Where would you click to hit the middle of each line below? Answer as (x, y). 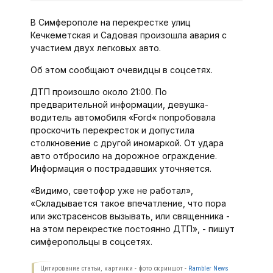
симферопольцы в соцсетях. (91, 242)
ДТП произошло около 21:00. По (98, 92)
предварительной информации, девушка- (119, 105)
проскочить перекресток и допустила (112, 130)
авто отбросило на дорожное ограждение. (123, 156)
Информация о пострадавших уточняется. (121, 168)
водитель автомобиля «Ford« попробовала (123, 117)
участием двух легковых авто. (95, 48)
